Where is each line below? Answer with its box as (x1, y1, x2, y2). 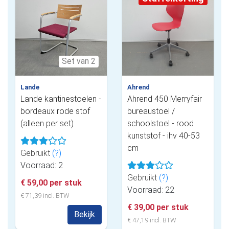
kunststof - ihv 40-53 (127, 130, 200, 141)
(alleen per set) (20, 118, 74, 128)
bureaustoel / (127, 106, 175, 116)
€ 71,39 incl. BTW (20, 191, 69, 199)
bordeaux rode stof (20, 106, 90, 116)
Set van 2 (61, 56, 96, 66)
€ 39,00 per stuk (127, 202, 189, 212)
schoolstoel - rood (127, 118, 194, 128)
